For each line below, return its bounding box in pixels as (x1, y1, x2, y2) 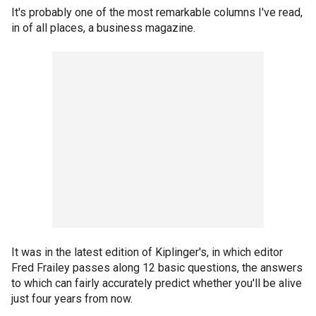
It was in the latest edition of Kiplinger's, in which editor (11, 245, 283, 259)
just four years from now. (11, 292, 133, 305)
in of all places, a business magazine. (11, 21, 195, 35)
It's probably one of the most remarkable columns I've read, (11, 6, 303, 19)
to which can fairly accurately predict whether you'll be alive (11, 276, 302, 290)
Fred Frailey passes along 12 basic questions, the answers (11, 261, 303, 274)
